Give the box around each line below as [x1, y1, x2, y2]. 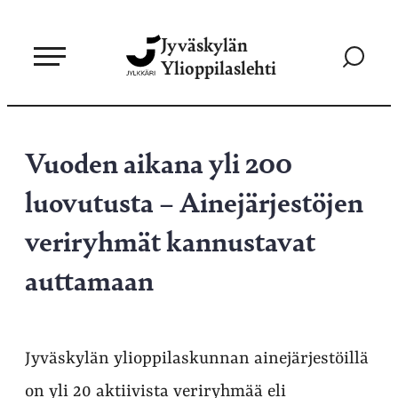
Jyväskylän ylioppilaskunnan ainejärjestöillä [25, 349, 369, 369]
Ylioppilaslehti [161, 54, 276, 80]
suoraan [12, 36, 55, 51]
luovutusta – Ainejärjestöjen [25, 181, 363, 220]
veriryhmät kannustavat [25, 220, 315, 259]
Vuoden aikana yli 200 [25, 142, 292, 181]
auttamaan [25, 259, 154, 298]
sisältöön [12, 58, 60, 72]
